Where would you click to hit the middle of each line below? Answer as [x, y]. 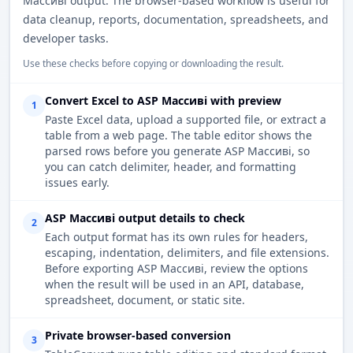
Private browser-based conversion [138, 336]
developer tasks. [66, 39]
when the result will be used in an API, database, [175, 284]
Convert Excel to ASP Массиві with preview [163, 101]
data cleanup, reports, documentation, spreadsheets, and [176, 20]
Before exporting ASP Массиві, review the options [176, 269]
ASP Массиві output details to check [145, 218]
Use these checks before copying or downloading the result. [153, 64]
